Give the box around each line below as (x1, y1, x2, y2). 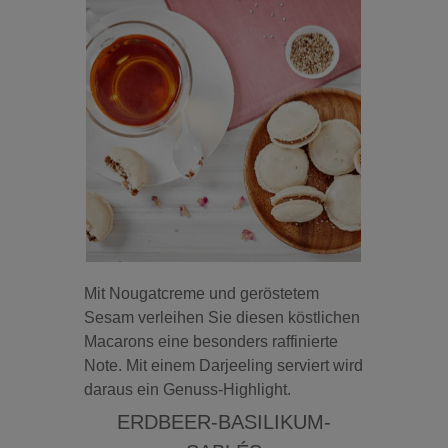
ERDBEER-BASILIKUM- (116, 410, 331, 433)
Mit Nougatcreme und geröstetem (84, 284, 320, 302)
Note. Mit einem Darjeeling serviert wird (84, 356, 364, 374)
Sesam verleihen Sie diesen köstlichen (84, 308, 361, 326)
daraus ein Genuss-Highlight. (84, 380, 292, 398)
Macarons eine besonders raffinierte (84, 332, 339, 350)
